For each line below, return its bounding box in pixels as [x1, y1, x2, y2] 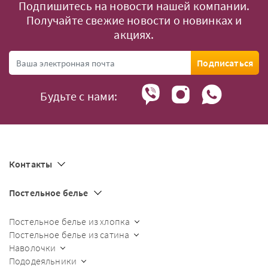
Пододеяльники [9, 255, 77, 267]
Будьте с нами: [40, 89, 118, 103]
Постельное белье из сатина [9, 229, 130, 240]
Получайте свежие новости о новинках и [26, 13, 242, 28]
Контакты [9, 158, 53, 170]
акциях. [114, 27, 154, 42]
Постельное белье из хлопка [9, 215, 130, 227]
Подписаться [197, 57, 253, 69]
